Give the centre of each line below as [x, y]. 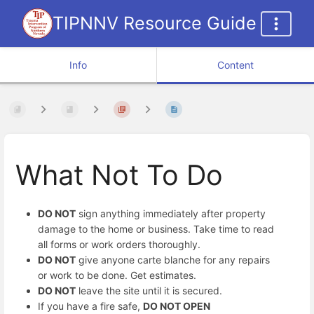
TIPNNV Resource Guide [155, 23]
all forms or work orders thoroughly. [119, 244]
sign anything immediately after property [171, 213]
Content [235, 65]
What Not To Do [119, 176]
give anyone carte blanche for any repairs [173, 259]
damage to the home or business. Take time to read [156, 228]
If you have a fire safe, [90, 306]
